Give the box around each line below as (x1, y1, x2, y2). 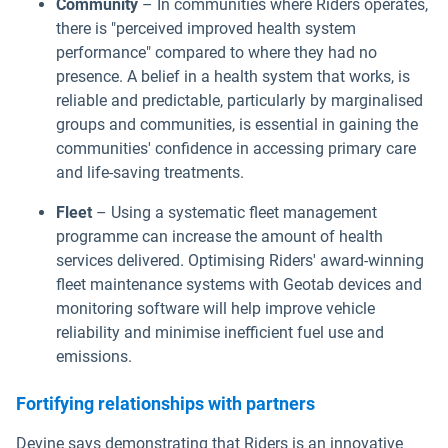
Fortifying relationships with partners (16, 392, 319, 414)
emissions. (56, 346, 136, 366)
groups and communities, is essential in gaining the (56, 114, 418, 134)
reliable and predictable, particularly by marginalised (56, 90, 423, 110)
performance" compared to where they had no (56, 42, 377, 62)
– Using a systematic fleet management (92, 202, 377, 222)
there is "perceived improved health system (56, 18, 356, 38)
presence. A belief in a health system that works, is (56, 66, 410, 86)
